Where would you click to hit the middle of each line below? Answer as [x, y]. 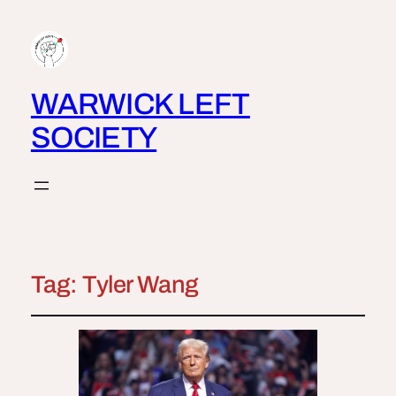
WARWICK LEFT [140, 104]
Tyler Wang [141, 285]
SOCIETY [94, 138]
